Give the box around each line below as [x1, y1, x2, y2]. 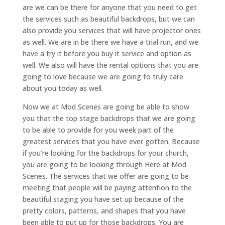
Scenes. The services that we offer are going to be [22, 171, 189, 181]
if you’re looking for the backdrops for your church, [22, 148, 189, 158]
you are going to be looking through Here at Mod [22, 159, 186, 169]
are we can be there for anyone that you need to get [22, 2, 197, 12]
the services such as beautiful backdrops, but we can [22, 14, 195, 24]
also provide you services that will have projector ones [22, 25, 201, 35]
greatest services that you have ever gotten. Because [22, 136, 200, 146]
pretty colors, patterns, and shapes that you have [22, 205, 186, 215]
